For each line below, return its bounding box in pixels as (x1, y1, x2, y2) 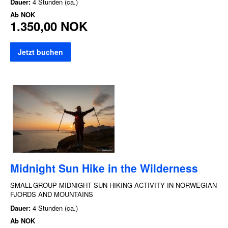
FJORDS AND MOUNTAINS (10, 189, 93, 199)
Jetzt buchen (18, 46, 63, 57)
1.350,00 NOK (10, 17, 88, 35)
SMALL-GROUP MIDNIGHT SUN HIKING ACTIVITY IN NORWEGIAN (10, 180, 217, 190)
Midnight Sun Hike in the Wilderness (10, 160, 198, 176)
